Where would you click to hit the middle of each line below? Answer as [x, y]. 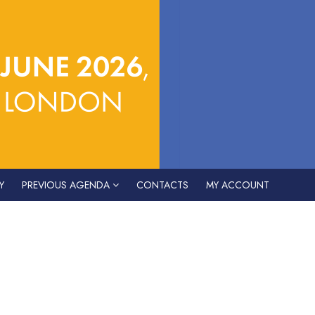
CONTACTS [162, 185]
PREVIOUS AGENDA [67, 185]
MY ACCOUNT [238, 185]
